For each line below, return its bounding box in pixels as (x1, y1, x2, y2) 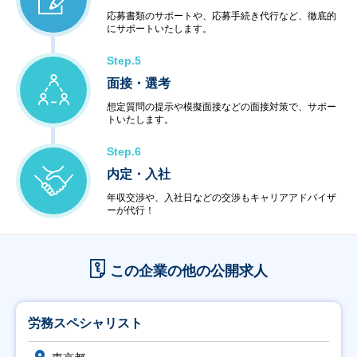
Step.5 (107, 54, 141, 67)
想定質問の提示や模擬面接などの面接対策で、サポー (107, 101, 336, 112)
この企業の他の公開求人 (109, 263, 268, 279)
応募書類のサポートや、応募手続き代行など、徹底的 (107, 10, 336, 22)
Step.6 (107, 145, 141, 158)
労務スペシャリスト (28, 316, 143, 330)
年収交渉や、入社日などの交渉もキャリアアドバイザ (107, 192, 336, 203)
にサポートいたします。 (107, 23, 212, 34)
